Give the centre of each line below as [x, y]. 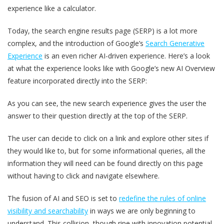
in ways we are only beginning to [142, 210]
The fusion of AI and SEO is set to [63, 198]
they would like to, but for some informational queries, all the [106, 150]
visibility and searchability [48, 210]
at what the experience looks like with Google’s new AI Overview [111, 68]
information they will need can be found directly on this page [105, 163]
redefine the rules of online [162, 198]
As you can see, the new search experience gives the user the [107, 103]
